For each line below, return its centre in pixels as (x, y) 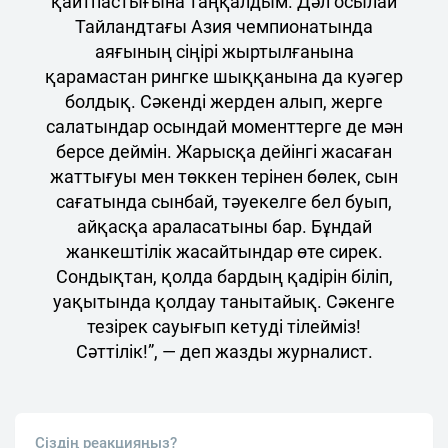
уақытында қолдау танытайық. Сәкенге (224, 301)
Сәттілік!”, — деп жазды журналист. (224, 351)
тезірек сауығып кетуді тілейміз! (224, 326)
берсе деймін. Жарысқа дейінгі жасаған (224, 151)
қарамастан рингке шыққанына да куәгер (224, 76)
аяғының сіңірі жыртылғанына (224, 51)
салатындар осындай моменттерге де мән (224, 126)
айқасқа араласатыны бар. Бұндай (224, 226)
